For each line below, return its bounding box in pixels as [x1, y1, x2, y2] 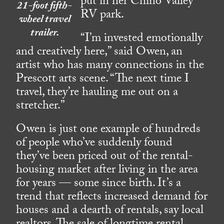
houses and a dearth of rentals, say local [16, 201, 204, 222]
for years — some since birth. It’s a [16, 174, 181, 195]
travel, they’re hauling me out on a [16, 83, 178, 104]
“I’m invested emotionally [80, 29, 203, 50]
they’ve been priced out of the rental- [16, 147, 193, 168]
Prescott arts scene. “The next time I [16, 69, 189, 90]
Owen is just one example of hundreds [16, 120, 201, 141]
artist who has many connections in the [16, 56, 204, 77]
